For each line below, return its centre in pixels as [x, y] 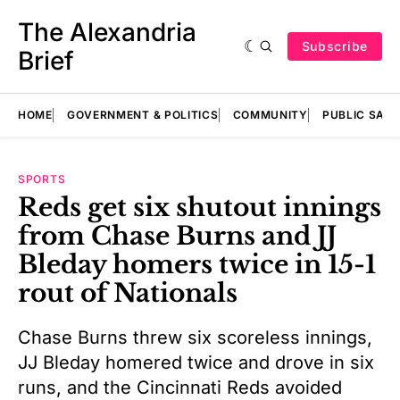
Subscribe [334, 46]
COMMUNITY [270, 115]
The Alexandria [107, 32]
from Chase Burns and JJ [177, 236]
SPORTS [42, 179]
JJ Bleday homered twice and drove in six [196, 362]
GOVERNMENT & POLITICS [142, 115]
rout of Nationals [128, 293]
